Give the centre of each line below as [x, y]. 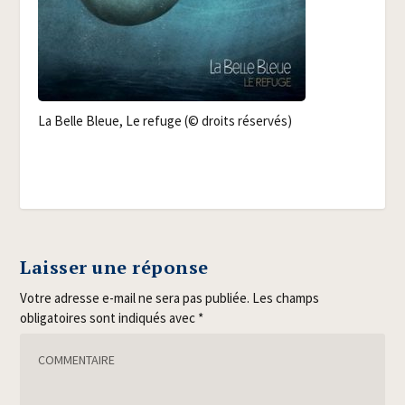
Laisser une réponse [114, 267]
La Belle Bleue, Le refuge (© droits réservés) [165, 121]
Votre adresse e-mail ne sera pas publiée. [135, 297]
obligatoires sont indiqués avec [109, 317]
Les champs [286, 297]
